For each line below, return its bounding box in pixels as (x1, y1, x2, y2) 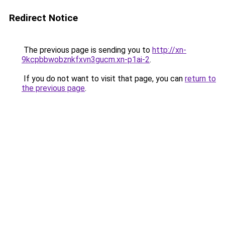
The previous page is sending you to (22, 45, 152, 55)
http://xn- (152, 45, 186, 55)
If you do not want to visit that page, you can (22, 74, 185, 83)
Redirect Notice (9, 12, 78, 24)
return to (185, 74, 216, 83)
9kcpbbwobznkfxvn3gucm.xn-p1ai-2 (22, 55, 150, 64)
